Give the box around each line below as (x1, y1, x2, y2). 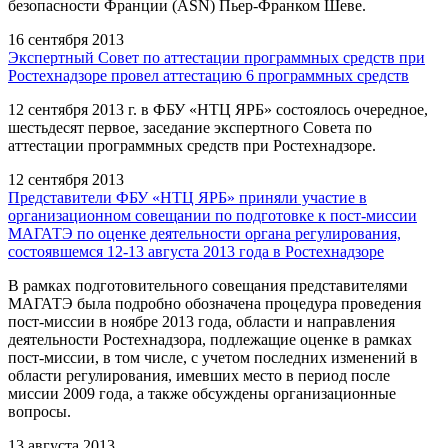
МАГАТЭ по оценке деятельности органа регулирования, (8, 224, 401, 242)
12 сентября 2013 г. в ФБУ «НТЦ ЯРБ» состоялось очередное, (8, 100, 428, 118)
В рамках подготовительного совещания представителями (8, 276, 408, 294)
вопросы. (8, 402, 71, 420)
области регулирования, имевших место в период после (8, 366, 390, 384)
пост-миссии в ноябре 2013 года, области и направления (8, 312, 395, 330)
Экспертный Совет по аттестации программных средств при (8, 48, 425, 66)
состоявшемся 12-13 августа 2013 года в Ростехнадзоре (8, 242, 384, 260)
